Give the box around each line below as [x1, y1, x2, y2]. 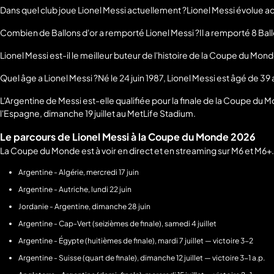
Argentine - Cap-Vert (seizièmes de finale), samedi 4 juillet [18, 219, 217, 229]
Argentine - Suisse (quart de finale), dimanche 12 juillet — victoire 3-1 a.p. [18, 253, 265, 263]
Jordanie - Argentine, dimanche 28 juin [18, 202, 150, 212]
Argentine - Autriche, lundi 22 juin [18, 185, 131, 194]
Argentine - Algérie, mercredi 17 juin [18, 168, 139, 177]
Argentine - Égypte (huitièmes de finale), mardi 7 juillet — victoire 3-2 [18, 236, 253, 246]
